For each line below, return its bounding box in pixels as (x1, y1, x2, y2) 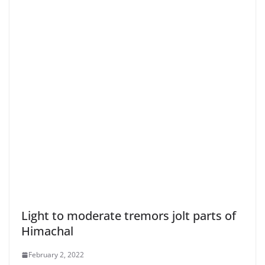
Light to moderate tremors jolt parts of (21, 208, 236, 224)
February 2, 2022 (28, 250, 84, 260)
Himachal (21, 223, 73, 240)
